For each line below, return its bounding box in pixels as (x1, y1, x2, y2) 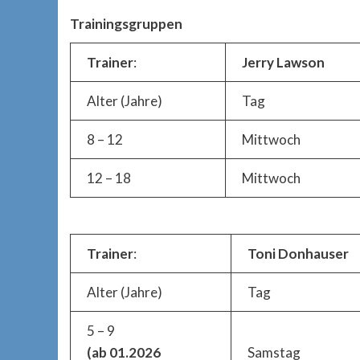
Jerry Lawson (242, 53, 325, 71)
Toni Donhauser (247, 245, 349, 263)
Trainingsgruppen (70, 14, 182, 32)
